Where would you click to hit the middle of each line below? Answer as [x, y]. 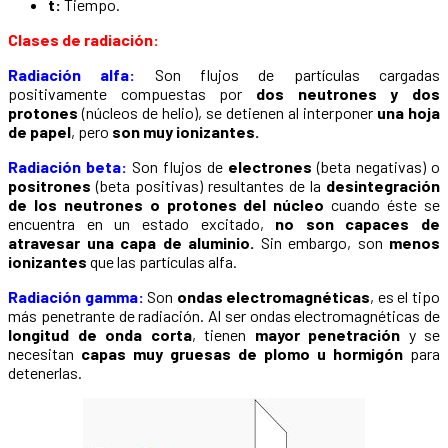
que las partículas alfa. [162, 262]
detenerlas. [45, 373]
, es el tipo [405, 297]
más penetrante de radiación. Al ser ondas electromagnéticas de [224, 316]
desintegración [383, 186]
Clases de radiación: [83, 40]
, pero [91, 132]
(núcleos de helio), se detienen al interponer [227, 113]
